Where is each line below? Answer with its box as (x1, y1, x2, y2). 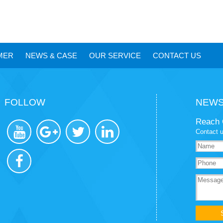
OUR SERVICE (89, 51, 141, 60)
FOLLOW (4, 97, 45, 108)
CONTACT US (153, 51, 201, 60)
